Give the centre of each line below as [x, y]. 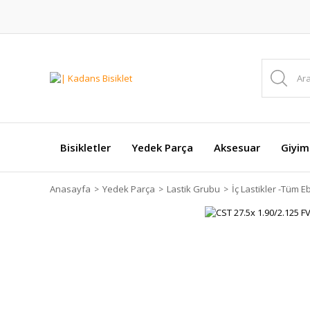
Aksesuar [237, 147]
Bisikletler [85, 147]
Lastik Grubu [193, 189]
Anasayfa [70, 189]
